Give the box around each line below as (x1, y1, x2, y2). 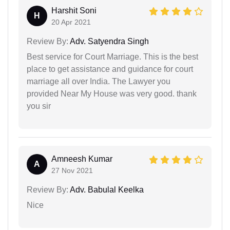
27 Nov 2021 (51, 166, 93, 175)
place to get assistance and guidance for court (27, 64, 193, 73)
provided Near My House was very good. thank (27, 89, 197, 98)
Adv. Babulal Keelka (68, 185, 144, 194)
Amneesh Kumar (51, 154, 112, 163)
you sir (27, 101, 51, 110)
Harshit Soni (51, 6, 97, 15)
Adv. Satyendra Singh (68, 36, 149, 46)
